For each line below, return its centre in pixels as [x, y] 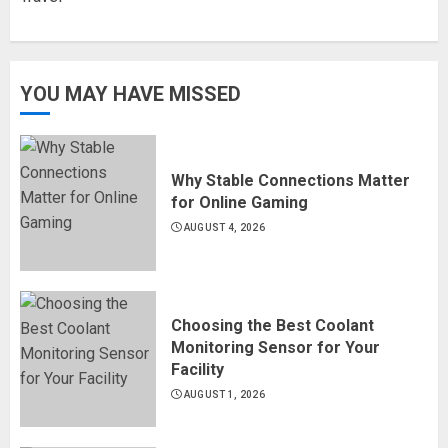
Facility [197, 369]
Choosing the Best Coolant [272, 325]
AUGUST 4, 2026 [224, 227]
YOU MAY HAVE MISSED [130, 93]
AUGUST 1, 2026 [224, 394]
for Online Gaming [239, 202]
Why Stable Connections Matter [290, 180]
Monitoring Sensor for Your [275, 347]
